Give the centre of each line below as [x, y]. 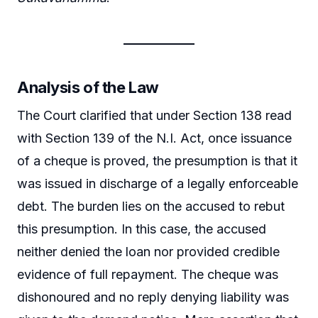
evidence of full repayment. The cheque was [148, 275]
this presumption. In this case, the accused [142, 229]
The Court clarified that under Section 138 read [154, 116]
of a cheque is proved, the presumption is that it [157, 161]
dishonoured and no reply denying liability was [153, 297]
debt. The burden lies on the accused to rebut [151, 207]
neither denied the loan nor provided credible [148, 252]
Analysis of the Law [88, 88]
